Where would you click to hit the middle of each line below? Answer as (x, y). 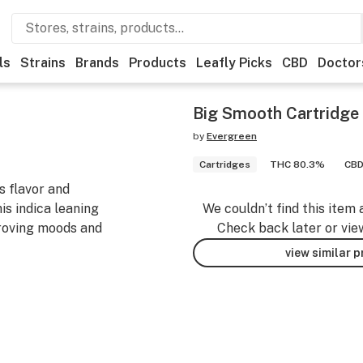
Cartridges (225, 164)
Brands (97, 63)
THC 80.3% (297, 164)
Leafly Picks (234, 63)
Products (158, 63)
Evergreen (232, 136)
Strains (43, 63)
